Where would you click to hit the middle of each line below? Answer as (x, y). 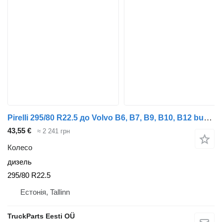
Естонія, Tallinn (45, 192)
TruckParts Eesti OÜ (41, 216)
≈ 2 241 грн (54, 131)
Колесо (20, 148)
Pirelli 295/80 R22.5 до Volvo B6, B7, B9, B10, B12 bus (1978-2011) (208, 117)
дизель (20, 162)
